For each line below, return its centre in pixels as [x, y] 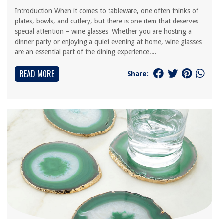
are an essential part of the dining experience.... [86, 52]
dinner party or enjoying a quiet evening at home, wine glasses [108, 42]
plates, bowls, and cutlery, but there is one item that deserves [107, 21]
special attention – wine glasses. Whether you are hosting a [103, 31]
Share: [138, 74]
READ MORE [37, 74]
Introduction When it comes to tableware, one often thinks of [107, 11]
